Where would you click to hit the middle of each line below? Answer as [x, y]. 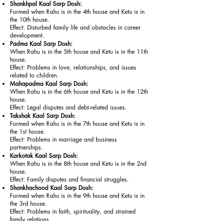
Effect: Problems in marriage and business [63, 139]
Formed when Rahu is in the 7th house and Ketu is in [77, 124]
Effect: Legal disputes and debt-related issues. [68, 107]
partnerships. [26, 147]
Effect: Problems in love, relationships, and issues [73, 67]
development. [27, 35]
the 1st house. [28, 131]
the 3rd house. [28, 203]
